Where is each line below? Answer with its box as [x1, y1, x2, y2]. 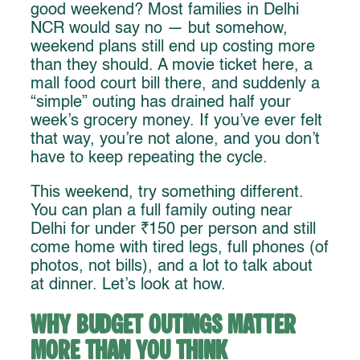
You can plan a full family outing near [31, 202, 292, 219]
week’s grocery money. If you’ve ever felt [31, 112, 322, 129]
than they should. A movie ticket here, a [31, 57, 313, 74]
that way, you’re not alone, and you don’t [31, 131, 320, 148]
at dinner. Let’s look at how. [31, 276, 226, 293]
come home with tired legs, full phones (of [31, 239, 329, 256]
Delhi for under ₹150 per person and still [31, 221, 316, 238]
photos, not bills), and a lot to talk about [31, 258, 313, 275]
